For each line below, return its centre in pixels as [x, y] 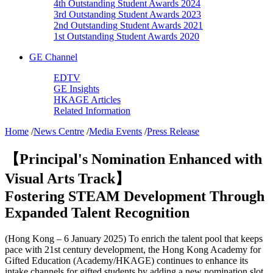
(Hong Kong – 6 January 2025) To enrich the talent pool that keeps [134, 238]
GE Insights [76, 88]
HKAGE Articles [87, 99]
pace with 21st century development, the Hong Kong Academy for [133, 249]
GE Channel [53, 57]
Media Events [115, 131]
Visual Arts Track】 [67, 178]
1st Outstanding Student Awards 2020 [126, 36]
